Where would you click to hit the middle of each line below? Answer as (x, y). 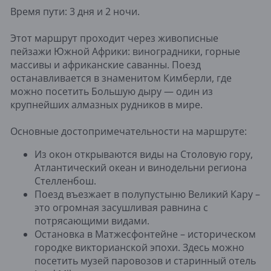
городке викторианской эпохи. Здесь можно (139, 247)
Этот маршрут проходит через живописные (114, 38)
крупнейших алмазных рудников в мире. (106, 104)
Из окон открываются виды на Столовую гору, (144, 154)
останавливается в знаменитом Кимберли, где (121, 78)
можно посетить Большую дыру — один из (112, 91)
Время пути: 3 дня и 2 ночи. (75, 11)
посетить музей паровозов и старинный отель (145, 260)
